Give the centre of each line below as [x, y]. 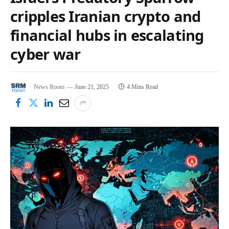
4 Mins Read [142, 87]
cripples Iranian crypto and [106, 16]
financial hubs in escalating [107, 35]
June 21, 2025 [92, 87]
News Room [49, 87]
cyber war [45, 54]
